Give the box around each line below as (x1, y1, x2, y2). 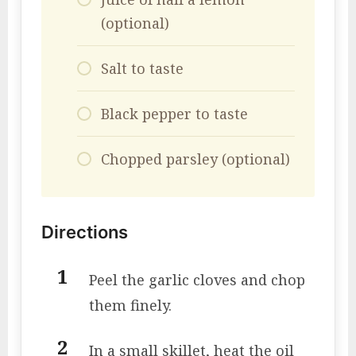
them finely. (89, 296, 172, 315)
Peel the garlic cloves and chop (89, 270, 305, 290)
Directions (41, 222, 128, 243)
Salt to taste (101, 59, 184, 79)
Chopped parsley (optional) (101, 149, 290, 169)
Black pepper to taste (101, 104, 248, 124)
